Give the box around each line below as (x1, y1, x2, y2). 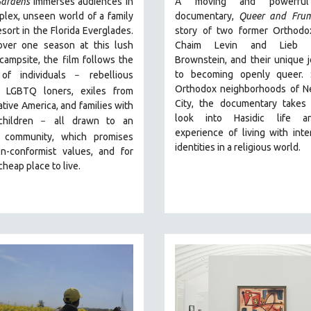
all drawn (54, 115, 107, 127)
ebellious (93, 69, 133, 81)
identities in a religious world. (175, 142, 301, 153)
